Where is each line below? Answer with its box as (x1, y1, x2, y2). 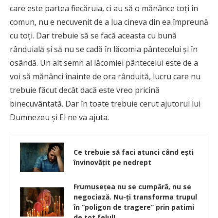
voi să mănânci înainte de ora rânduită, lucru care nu (10, 71, 200, 82)
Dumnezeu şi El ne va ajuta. (10, 112, 109, 123)
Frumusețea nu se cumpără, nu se (73, 182, 191, 192)
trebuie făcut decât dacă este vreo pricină (10, 85, 160, 96)
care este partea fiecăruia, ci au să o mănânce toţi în (10, 3, 198, 14)
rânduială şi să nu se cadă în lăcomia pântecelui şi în (10, 44, 198, 55)
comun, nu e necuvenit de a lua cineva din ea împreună (10, 17, 208, 28)
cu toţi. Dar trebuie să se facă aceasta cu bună (10, 30, 177, 41)
